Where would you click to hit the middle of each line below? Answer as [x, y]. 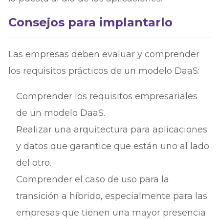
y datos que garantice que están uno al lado [113, 146]
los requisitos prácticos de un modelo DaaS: [104, 71]
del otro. [34, 163]
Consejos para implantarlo [91, 22]
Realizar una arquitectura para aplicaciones [112, 129]
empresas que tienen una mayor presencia [111, 212]
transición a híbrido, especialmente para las [112, 196]
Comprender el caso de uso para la [93, 179]
